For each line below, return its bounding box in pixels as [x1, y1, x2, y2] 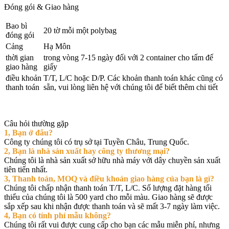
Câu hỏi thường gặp [4, 119, 68, 128]
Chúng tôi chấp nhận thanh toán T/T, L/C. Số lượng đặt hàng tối [4, 184, 212, 193]
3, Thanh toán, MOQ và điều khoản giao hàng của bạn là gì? [4, 174, 214, 184]
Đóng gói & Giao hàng [4, 3, 79, 12]
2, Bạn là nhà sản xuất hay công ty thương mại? [4, 147, 170, 156]
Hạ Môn [43, 42, 71, 51]
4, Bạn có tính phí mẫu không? [4, 211, 111, 220]
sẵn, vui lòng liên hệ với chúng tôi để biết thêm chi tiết [43, 83, 218, 92]
